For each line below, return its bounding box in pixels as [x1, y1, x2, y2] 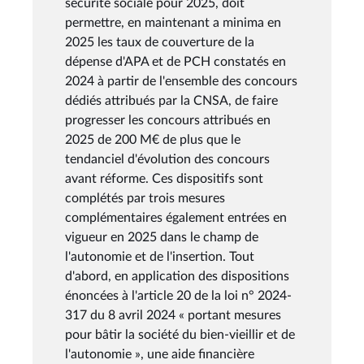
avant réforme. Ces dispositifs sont [65, 171, 263, 185]
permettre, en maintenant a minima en [65, 15, 281, 29]
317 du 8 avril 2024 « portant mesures [65, 308, 281, 322]
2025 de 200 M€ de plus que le [65, 132, 240, 146]
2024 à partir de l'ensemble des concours [65, 74, 297, 88]
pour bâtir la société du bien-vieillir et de [65, 327, 295, 341]
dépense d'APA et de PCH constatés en [65, 54, 286, 68]
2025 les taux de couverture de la [65, 35, 254, 49]
